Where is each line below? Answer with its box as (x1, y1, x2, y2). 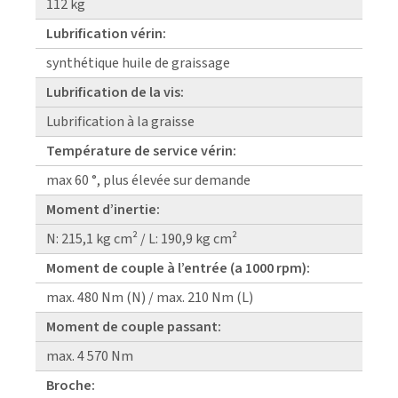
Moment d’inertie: (46, 199, 160, 219)
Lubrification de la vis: (46, 82, 184, 102)
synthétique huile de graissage (46, 52, 230, 73)
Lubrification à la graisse (46, 111, 195, 131)
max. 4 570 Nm (46, 346, 133, 366)
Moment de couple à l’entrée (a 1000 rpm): (46, 258, 310, 278)
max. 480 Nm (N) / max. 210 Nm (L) (46, 287, 253, 307)
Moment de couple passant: (46, 316, 221, 337)
